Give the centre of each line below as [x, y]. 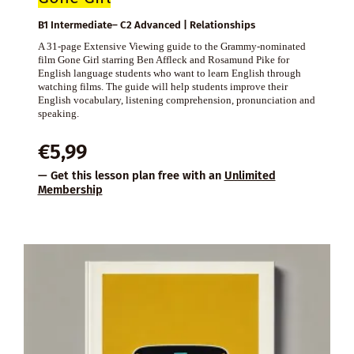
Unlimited [250, 175]
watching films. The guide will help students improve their [162, 86]
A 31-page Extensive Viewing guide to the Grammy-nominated [171, 46]
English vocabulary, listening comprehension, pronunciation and [176, 100]
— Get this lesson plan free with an [131, 175]
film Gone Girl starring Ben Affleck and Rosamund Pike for [163, 59]
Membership [70, 189]
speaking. [58, 113]
